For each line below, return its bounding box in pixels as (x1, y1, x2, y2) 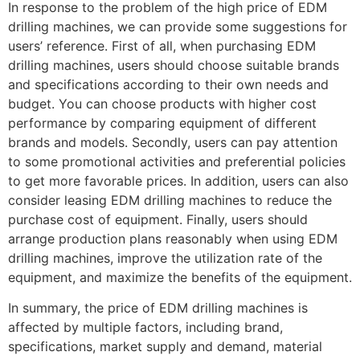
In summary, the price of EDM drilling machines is (8, 300, 308, 317)
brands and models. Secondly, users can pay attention (8, 134, 337, 151)
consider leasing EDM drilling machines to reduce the (8, 192, 332, 209)
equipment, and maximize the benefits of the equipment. (8, 269, 352, 286)
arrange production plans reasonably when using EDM (8, 231, 337, 247)
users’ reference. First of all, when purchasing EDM (8, 38, 316, 55)
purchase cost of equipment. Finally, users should (8, 211, 308, 228)
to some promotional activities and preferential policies (8, 153, 346, 170)
